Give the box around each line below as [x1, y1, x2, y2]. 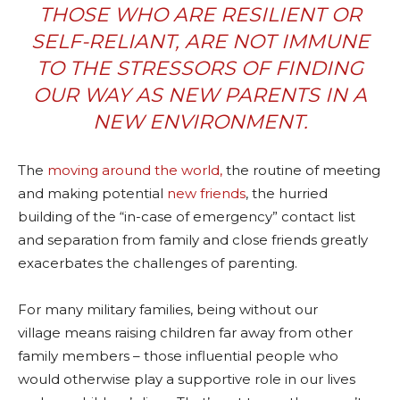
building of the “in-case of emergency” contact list [18, 208, 355, 226]
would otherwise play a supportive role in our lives [18, 371, 355, 388]
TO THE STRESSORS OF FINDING [37, 56, 363, 81]
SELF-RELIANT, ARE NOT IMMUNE [30, 29, 370, 54]
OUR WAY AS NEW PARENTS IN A [33, 83, 367, 108]
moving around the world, [47, 162, 222, 179]
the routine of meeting [222, 162, 380, 179]
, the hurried [246, 185, 328, 203]
